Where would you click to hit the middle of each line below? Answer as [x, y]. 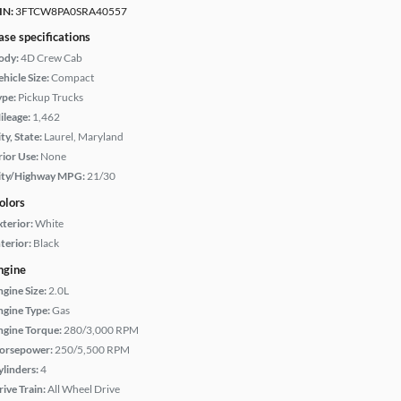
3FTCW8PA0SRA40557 [70, 11]
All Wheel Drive [84, 389]
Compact [73, 77]
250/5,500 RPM [92, 350]
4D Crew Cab [51, 58]
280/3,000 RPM [101, 330]
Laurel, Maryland [84, 137]
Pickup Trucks [51, 97]
